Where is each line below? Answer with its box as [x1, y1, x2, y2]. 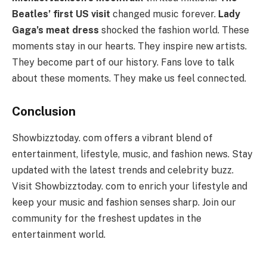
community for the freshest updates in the [12, 212, 201, 224]
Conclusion [12, 104, 76, 119]
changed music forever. [110, 8, 218, 20]
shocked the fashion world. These [99, 24, 249, 36]
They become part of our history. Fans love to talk [12, 56, 234, 68]
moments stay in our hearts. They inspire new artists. [12, 40, 247, 52]
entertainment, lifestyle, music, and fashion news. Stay [12, 148, 253, 160]
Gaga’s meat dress [12, 24, 99, 36]
